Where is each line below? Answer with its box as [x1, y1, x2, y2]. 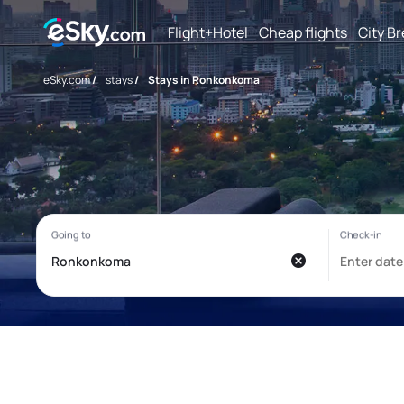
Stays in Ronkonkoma [148, 72, 260, 87]
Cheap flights [259, 22, 347, 42]
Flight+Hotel [168, 22, 248, 42]
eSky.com [43, 72, 90, 87]
